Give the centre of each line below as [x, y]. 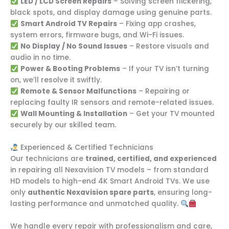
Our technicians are [48, 159]
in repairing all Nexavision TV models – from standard [109, 170]
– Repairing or [163, 91]
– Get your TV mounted [171, 114]
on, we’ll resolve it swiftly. [56, 80]
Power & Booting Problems [70, 69]
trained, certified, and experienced [151, 159]
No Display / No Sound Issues [74, 47]
